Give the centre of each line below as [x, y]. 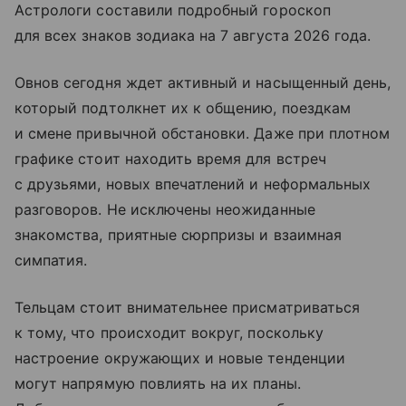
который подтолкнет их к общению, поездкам [183, 107]
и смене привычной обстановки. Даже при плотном [203, 133]
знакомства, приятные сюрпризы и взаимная [178, 234]
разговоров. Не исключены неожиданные [165, 209]
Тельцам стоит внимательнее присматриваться [188, 307]
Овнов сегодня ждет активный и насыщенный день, [203, 82]
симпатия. [51, 260]
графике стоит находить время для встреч [170, 158]
